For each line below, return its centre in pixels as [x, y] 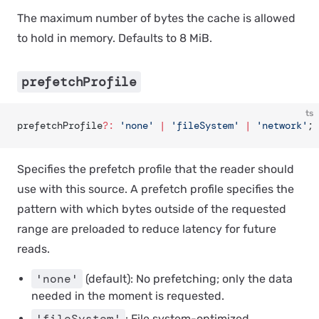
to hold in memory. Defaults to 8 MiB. [115, 38]
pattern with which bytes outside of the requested [152, 209]
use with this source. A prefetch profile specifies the [156, 189]
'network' [279, 125]
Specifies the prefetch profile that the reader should [156, 169]
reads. [33, 249]
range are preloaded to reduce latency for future [147, 229]
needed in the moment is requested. [128, 296]
